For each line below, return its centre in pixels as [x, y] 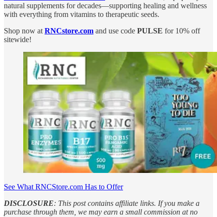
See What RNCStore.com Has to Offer [63, 186]
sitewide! [18, 39]
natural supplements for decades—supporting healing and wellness [105, 5]
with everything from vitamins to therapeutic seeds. [82, 14]
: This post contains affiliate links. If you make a [127, 203]
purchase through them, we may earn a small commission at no [101, 212]
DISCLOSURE [29, 203]
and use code [115, 31]
